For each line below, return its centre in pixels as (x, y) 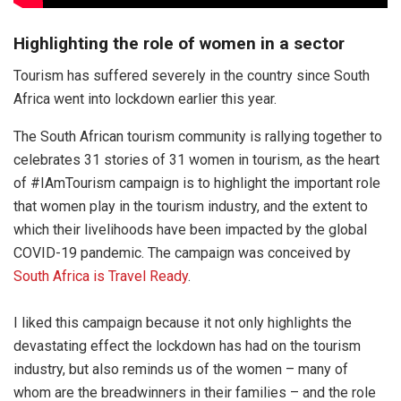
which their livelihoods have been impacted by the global (190, 230)
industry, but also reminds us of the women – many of (181, 370)
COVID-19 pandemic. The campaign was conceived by (182, 253)
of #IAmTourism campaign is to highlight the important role (197, 183)
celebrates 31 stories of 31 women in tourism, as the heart (196, 160)
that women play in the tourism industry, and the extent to (191, 207)
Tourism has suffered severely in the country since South (192, 76)
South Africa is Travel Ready (101, 277)
